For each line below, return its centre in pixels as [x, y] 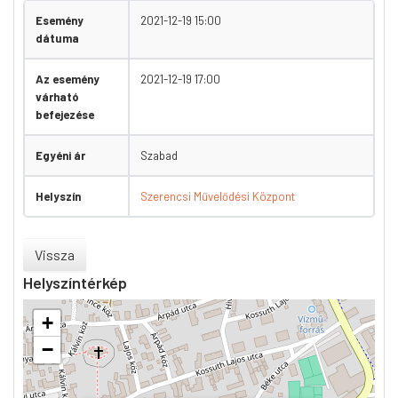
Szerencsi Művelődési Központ [218, 197]
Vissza [55, 254]
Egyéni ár [60, 156]
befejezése [65, 115]
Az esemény [68, 80]
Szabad [159, 156]
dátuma [57, 39]
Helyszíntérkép [75, 282]
